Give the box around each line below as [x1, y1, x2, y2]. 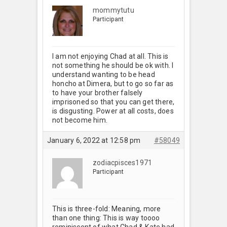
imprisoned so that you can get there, [52, 97, 175, 106]
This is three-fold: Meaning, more [52, 204, 161, 213]
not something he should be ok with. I [52, 61, 174, 69]
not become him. [52, 116, 107, 124]
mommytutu [93, 6, 134, 14]
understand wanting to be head [52, 70, 155, 79]
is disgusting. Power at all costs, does [52, 106, 174, 115]
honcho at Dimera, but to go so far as [52, 79, 174, 88]
